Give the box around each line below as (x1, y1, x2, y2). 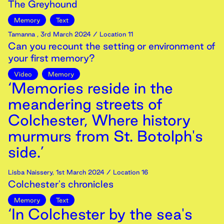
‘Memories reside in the (8, 79, 173, 96)
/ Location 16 (104, 168, 148, 175)
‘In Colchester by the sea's (8, 205, 192, 222)
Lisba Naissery (8, 168, 52, 175)
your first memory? (8, 52, 95, 63)
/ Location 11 (91, 30, 133, 37)
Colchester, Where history (8, 111, 190, 128)
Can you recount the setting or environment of (8, 40, 215, 51)
